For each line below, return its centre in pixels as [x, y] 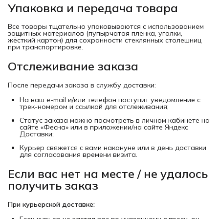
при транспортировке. [45, 47]
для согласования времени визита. [78, 155]
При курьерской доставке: [51, 205]
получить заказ [53, 186]
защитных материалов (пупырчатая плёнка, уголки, [95, 33]
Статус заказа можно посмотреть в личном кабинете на [115, 120]
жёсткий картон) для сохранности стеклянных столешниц [105, 40]
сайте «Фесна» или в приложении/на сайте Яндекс [104, 127]
